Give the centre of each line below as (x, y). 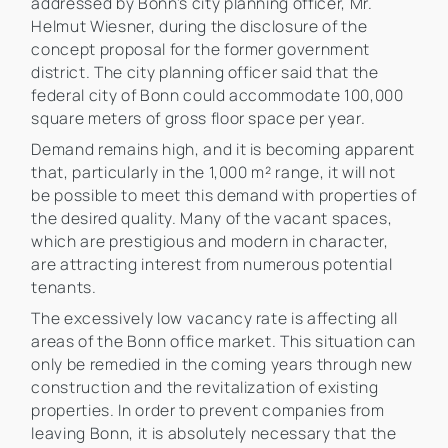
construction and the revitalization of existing (205, 386)
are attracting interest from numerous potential (212, 263)
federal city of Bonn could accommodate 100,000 (217, 94)
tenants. (64, 286)
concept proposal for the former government (201, 48)
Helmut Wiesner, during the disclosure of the (199, 25)
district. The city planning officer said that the (205, 71)
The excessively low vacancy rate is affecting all (214, 317)
